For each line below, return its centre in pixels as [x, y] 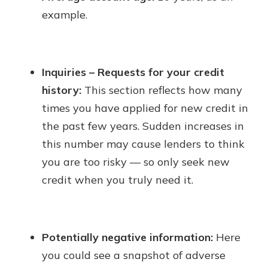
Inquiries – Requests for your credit [133, 72]
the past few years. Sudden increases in [143, 126]
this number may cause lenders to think [143, 144]
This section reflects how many [162, 90]
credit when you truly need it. [118, 180]
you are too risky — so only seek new [136, 162]
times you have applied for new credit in [145, 108]
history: [62, 90]
